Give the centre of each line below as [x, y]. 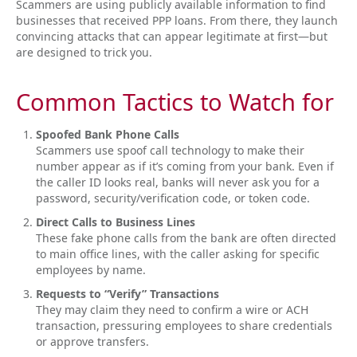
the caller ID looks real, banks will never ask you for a [178, 182]
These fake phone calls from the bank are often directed [186, 238]
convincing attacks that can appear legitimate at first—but [172, 36]
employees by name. [91, 270]
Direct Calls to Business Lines [116, 222]
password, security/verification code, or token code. [175, 198]
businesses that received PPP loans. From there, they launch [177, 20]
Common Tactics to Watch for [175, 102]
